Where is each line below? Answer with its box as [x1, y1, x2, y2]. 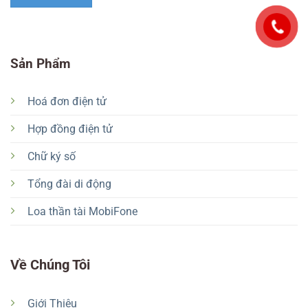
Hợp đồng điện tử [27, 122, 113, 136]
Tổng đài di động [27, 177, 111, 191]
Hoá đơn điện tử [27, 95, 107, 109]
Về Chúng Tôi [10, 256, 90, 273]
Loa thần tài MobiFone [27, 205, 137, 219]
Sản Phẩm [10, 55, 70, 71]
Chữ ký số [27, 150, 76, 164]
